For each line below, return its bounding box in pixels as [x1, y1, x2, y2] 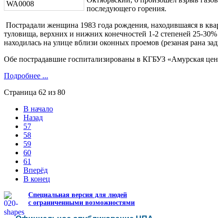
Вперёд [23, 165, 48, 174]
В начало [23, 104, 53, 113]
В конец [23, 174, 50, 183]
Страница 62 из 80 [4, 88, 65, 96]
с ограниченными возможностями [28, 199, 135, 206]
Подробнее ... [4, 71, 48, 80]
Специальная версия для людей [28, 191, 127, 199]
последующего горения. [87, 4, 166, 13]
